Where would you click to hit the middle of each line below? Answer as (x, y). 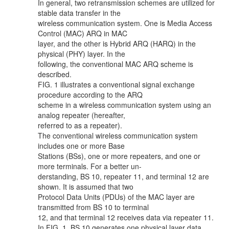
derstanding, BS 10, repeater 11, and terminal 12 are (123, 176)
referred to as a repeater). (80, 125)
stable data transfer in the (79, 13)
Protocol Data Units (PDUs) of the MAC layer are (116, 197)
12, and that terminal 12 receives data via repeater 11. (126, 217)
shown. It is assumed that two (86, 187)
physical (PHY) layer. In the (82, 54)
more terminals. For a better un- (90, 166)
